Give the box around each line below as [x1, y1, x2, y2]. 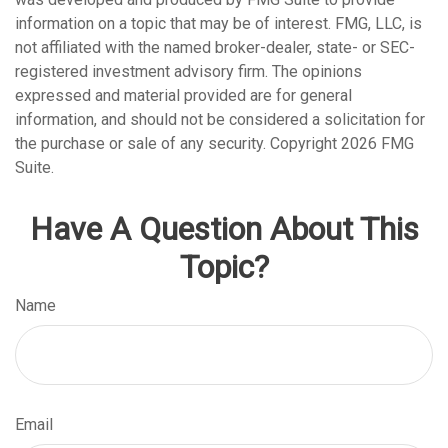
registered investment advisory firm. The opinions [15, 61, 362, 81]
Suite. [15, 157, 54, 177]
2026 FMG [341, 133, 414, 153]
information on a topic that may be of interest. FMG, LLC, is [15, 13, 422, 33]
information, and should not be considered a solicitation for [15, 109, 425, 129]
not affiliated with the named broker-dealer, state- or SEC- [15, 37, 415, 57]
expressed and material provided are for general [15, 85, 352, 105]
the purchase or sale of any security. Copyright [15, 133, 341, 153]
